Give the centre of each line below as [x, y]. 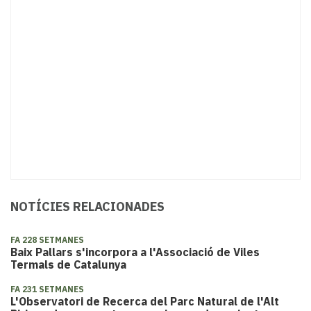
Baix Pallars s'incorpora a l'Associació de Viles [135, 252]
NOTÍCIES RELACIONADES [87, 206]
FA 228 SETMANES [47, 239]
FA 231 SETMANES [47, 289]
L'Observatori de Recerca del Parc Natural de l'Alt [145, 301]
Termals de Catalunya [68, 264]
